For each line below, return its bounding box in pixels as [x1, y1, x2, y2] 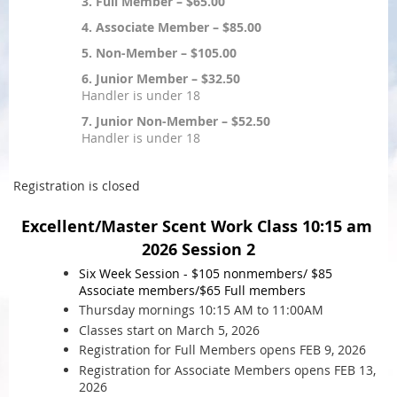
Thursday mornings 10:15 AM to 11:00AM [79, 301, 331, 318]
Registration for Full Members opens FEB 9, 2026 [79, 341, 366, 358]
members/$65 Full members [138, 281, 306, 299]
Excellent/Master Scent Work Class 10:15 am [20, 215, 377, 237]
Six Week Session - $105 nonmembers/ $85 [79, 264, 332, 282]
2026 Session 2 [142, 238, 255, 261]
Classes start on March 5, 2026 [79, 321, 260, 339]
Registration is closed [13, 177, 140, 194]
